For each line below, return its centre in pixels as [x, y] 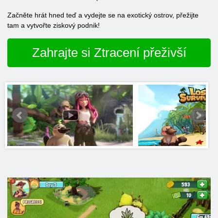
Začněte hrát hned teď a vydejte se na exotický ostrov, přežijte [103, 15]
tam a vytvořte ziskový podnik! [54, 25]
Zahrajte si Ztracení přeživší [109, 53]
